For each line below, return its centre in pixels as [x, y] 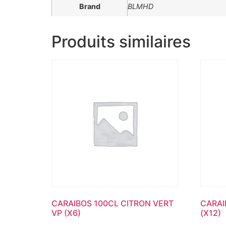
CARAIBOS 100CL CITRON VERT [112, 203]
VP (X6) [66, 213]
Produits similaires [121, 42]
